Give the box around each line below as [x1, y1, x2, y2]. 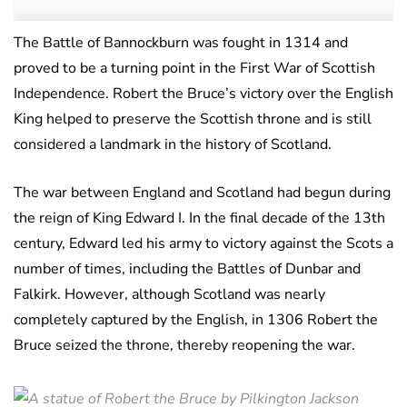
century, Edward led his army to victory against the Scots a [14, 233, 393, 253]
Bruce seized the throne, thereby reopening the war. [14, 334, 355, 355]
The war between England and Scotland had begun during [14, 182, 391, 203]
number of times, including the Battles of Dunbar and [14, 258, 361, 279]
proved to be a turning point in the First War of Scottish [14, 57, 375, 78]
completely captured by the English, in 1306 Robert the [14, 309, 378, 330]
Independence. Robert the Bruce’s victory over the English [14, 83, 393, 104]
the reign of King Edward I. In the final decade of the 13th [14, 207, 385, 228]
